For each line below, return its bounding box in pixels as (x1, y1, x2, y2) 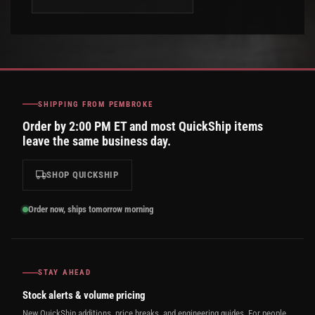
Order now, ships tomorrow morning (28, 203, 154, 214)
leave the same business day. (22, 133, 171, 148)
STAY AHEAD (38, 268, 91, 278)
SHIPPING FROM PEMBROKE (38, 99, 153, 109)
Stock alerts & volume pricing (22, 289, 146, 302)
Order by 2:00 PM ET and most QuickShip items (22, 118, 263, 134)
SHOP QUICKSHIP (46, 169, 119, 180)
